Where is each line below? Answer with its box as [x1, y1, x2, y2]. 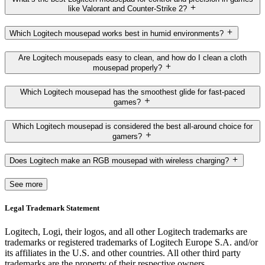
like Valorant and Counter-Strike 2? [67, 4, 187, 13]
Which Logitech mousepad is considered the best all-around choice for [12, 122, 253, 131]
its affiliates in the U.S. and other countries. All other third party [5, 247, 241, 258]
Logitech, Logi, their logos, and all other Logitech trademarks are [5, 226, 247, 237]
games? [114, 97, 141, 106]
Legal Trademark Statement [5, 203, 99, 213]
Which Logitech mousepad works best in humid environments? [9, 28, 224, 38]
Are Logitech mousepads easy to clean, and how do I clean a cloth [18, 53, 247, 63]
